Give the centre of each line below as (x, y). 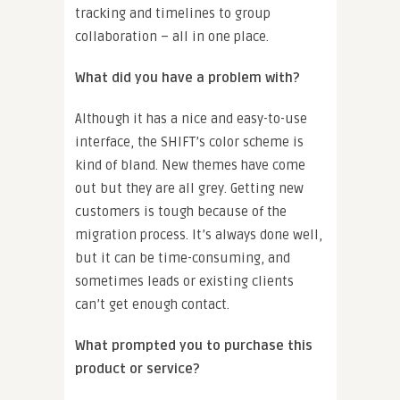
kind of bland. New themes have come (190, 166)
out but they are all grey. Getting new (189, 189)
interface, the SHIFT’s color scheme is (189, 142)
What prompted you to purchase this (194, 346)
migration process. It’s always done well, (199, 235)
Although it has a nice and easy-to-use (191, 119)
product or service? (137, 369)
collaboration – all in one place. (172, 37)
